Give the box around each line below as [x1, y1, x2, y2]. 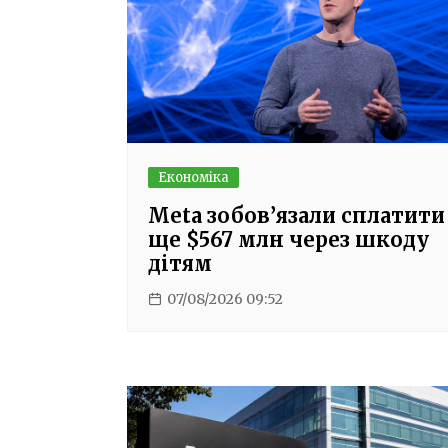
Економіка [158, 168, 229, 186]
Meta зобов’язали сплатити [148, 202, 445, 228]
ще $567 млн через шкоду [148, 226, 429, 252]
